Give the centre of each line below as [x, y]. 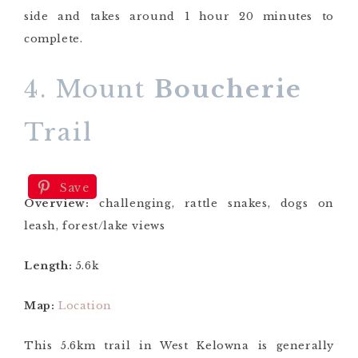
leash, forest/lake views [97, 225]
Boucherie [228, 89]
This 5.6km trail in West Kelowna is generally [179, 345]
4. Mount [89, 89]
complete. [54, 38]
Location [85, 305]
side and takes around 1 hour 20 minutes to [179, 16]
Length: [48, 265]
